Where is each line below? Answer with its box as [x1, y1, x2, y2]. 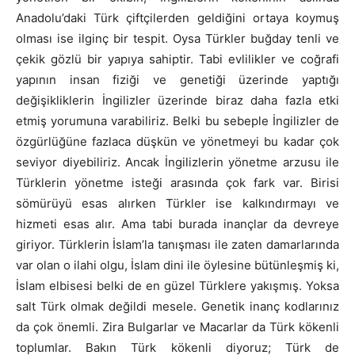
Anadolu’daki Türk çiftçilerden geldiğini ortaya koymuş [16, 10, 339, 26]
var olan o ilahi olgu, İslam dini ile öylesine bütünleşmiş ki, [16, 258, 339, 273]
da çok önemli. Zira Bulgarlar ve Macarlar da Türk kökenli [16, 319, 339, 335]
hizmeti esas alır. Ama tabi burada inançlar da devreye [16, 216, 339, 232]
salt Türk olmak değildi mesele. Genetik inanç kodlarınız [16, 299, 339, 315]
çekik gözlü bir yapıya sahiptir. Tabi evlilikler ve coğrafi [16, 52, 339, 67]
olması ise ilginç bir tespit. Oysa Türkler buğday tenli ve [16, 31, 339, 47]
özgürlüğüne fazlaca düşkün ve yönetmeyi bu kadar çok [16, 134, 339, 150]
